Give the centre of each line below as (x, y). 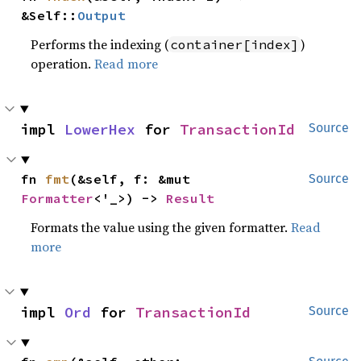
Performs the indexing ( (100, 44)
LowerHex (100, 129)
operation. (63, 64)
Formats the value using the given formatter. (161, 227)
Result (191, 198)
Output (102, 15)
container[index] (235, 44)
